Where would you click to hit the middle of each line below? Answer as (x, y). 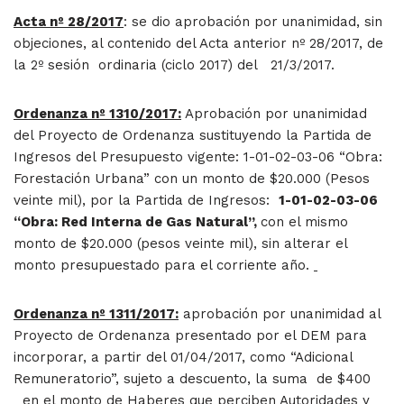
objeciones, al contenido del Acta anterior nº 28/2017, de (198, 43)
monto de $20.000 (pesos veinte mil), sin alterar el (180, 243)
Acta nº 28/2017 (69, 21)
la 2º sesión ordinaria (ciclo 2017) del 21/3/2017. (174, 64)
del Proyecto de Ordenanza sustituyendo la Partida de (193, 135)
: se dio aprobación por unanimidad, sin (253, 21)
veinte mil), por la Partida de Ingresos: (146, 200)
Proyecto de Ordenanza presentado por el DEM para (190, 335)
